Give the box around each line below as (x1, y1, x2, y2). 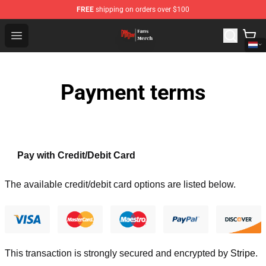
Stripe (230, 248, 255, 259)
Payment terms (60, 80, 206, 105)
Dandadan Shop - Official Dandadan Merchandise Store (28, 22, 260, 33)
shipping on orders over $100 (94, 5, 189, 14)
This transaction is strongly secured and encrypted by (5, 248, 230, 259)
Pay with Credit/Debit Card (17, 150, 135, 160)
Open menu (16, 29, 64, 40)
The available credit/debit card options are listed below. (5, 179, 236, 189)
